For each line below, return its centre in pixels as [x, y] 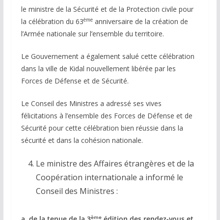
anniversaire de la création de [140, 22]
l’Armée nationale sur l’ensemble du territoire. [92, 34]
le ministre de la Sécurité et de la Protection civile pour [107, 9]
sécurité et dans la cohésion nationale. [82, 140]
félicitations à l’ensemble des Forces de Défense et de [107, 116]
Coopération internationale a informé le [109, 178]
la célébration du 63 [52, 22]
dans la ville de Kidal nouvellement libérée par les [98, 69]
